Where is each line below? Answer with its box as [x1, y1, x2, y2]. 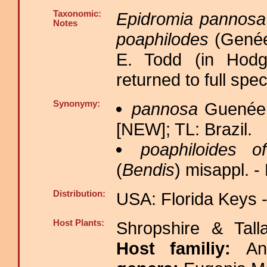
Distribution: [53, 189, 105, 198]
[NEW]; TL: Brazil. [116, 119, 252, 139]
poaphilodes [116, 29, 209, 49]
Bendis [122, 160, 175, 179]
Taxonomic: [53, 9, 101, 18]
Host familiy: [116, 238, 246, 258]
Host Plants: [53, 218, 104, 228]
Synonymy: [53, 99, 100, 108]
